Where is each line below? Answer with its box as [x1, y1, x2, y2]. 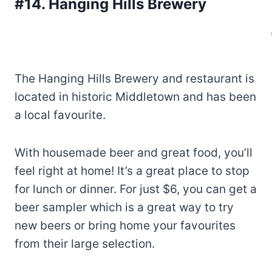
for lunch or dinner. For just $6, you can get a [15, 182, 257, 197]
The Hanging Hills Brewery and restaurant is [15, 72, 254, 86]
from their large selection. [15, 237, 155, 251]
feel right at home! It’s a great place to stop [15, 164, 250, 178]
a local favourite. [15, 108, 106, 123]
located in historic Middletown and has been [15, 90, 256, 104]
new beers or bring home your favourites [15, 219, 236, 233]
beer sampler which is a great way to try [15, 200, 234, 215]
